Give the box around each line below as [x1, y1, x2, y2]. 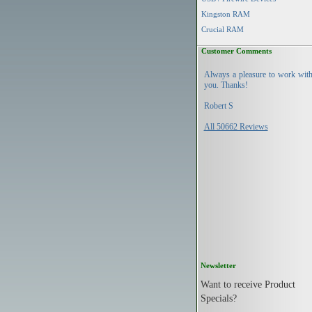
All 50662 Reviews [203, 122, 268, 132]
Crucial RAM [201, 25, 244, 33]
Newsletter [200, 261, 236, 270]
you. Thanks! [203, 80, 248, 90]
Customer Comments [196, 47, 272, 55]
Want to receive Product [200, 279, 295, 290]
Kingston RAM [201, 10, 250, 18]
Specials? [200, 292, 237, 304]
